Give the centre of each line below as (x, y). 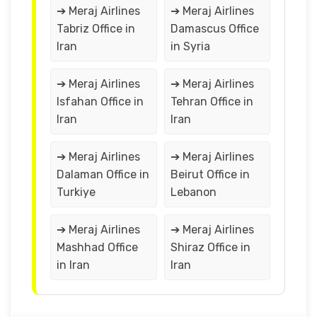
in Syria (190, 46)
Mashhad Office (97, 247)
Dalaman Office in (103, 174)
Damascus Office (214, 28)
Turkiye (76, 192)
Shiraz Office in (210, 247)
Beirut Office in (210, 174)
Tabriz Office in (96, 28)
